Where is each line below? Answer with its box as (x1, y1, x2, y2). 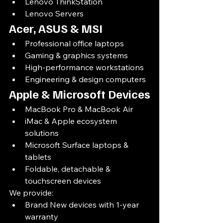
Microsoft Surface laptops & (25, 140, 130, 150)
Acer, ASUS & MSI (9, 20, 103, 35)
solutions (25, 128, 59, 138)
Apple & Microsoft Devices (9, 86, 150, 101)
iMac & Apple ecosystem (25, 116, 119, 126)
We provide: (9, 188, 53, 198)
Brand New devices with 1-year (25, 200, 141, 210)
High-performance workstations (25, 62, 144, 72)
